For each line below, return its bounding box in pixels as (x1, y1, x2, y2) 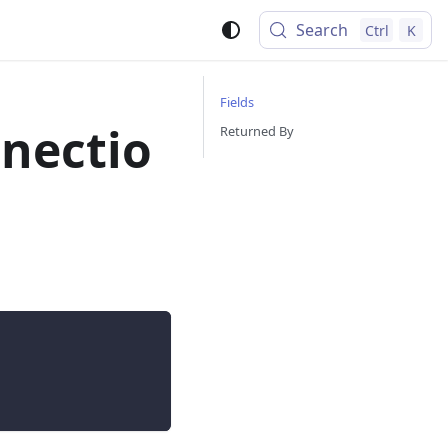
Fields (220, 93, 254, 111)
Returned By (220, 122, 294, 140)
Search (296, 19, 349, 41)
